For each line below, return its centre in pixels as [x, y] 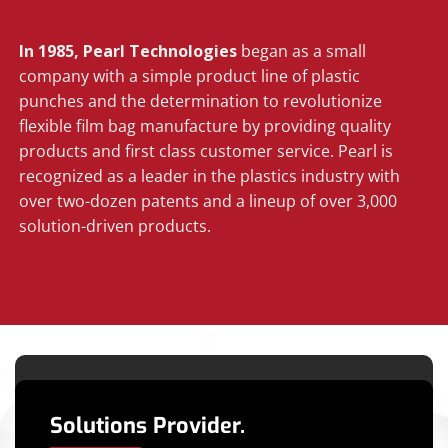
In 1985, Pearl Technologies [130, 50]
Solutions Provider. [147, 425]
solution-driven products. [115, 225]
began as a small [304, 50]
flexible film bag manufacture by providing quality [205, 125]
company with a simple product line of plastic [190, 75]
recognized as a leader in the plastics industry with [210, 175]
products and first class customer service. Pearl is [206, 150]
